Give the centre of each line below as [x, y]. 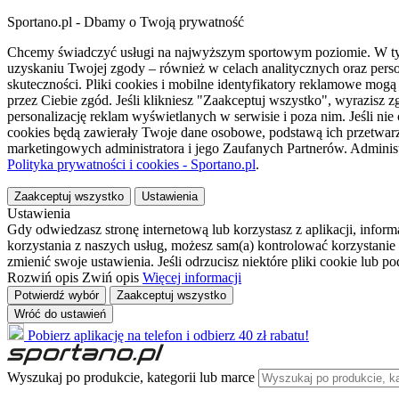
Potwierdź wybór [57, 295]
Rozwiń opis [43, 277]
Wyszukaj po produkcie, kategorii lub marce [131, 377]
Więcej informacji [192, 277]
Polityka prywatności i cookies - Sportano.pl [131, 164]
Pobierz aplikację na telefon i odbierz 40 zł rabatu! [168, 335]
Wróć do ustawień [60, 314]
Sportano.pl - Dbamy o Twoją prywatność [126, 22]
